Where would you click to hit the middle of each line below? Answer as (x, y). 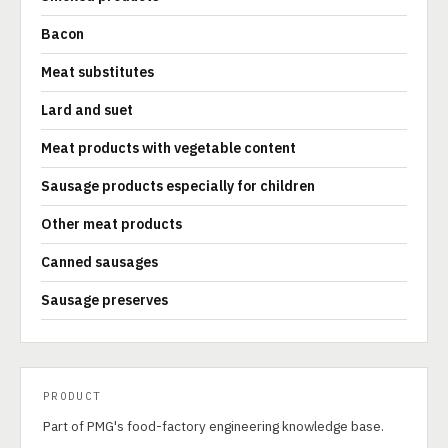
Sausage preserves (104, 300)
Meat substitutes (97, 72)
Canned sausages (99, 262)
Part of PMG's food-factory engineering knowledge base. (213, 426)
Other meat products (111, 224)
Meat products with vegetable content (168, 148)
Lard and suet (87, 110)
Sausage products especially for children (178, 186)
